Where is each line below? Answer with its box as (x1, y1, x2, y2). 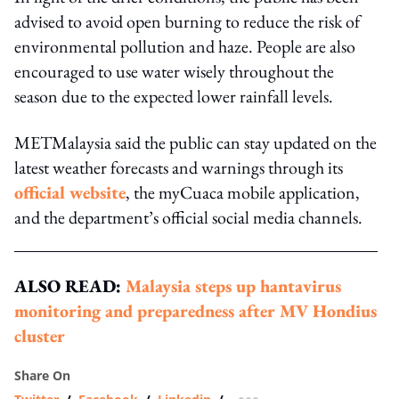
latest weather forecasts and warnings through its (14, 155, 343, 179)
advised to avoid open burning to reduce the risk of (14, 9, 360, 33)
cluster (14, 323, 65, 347)
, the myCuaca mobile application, (126, 180, 360, 204)
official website (14, 180, 126, 204)
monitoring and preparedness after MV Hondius (14, 298, 377, 322)
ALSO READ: (14, 273, 126, 297)
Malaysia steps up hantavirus (126, 273, 341, 297)
